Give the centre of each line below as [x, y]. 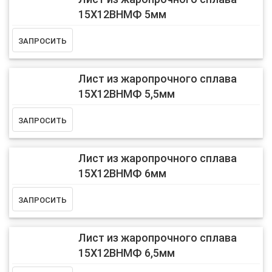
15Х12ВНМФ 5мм [122, 14]
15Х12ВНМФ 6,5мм [126, 253]
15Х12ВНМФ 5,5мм [126, 94]
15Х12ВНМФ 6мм [122, 173]
